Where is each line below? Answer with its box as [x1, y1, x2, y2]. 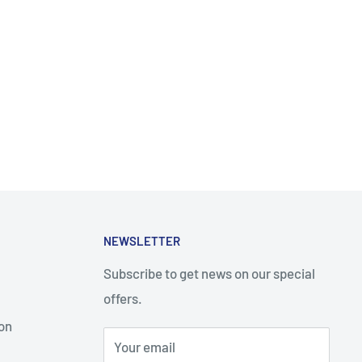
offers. [103, 290, 142, 307]
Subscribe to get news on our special [103, 265, 315, 282]
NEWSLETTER [103, 233, 180, 248]
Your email [113, 339, 175, 356]
